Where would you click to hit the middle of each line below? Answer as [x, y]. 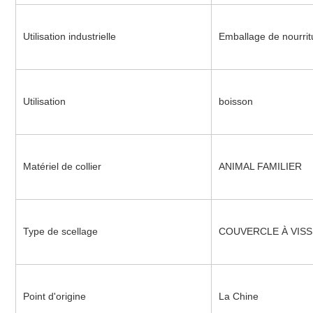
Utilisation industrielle [69, 37]
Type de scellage [60, 232]
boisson [235, 102]
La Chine [238, 297]
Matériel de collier [62, 167]
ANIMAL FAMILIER [260, 167]
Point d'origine [54, 297]
